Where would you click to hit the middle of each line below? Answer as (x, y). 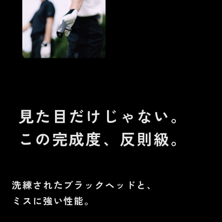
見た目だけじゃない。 (103, 116)
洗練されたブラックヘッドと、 (84, 185)
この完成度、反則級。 (103, 139)
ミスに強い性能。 (53, 201)
